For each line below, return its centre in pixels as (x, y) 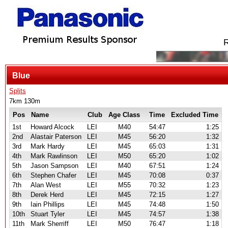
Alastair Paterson (56, 137)
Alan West (46, 185)
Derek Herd (47, 195)
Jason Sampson (54, 166)
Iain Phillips (48, 204)
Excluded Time (195, 115)
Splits (18, 91)
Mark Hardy (48, 146)
